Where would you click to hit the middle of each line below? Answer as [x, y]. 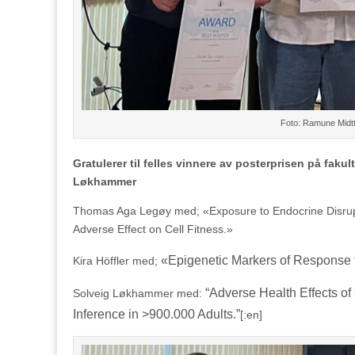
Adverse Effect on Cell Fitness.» [153, 229]
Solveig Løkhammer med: [139, 293]
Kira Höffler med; [117, 260]
